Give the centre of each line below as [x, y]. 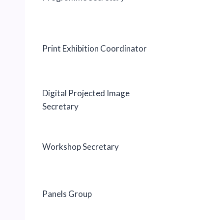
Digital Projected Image [86, 93]
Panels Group [67, 193]
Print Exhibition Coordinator [95, 48]
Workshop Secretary [81, 146]
